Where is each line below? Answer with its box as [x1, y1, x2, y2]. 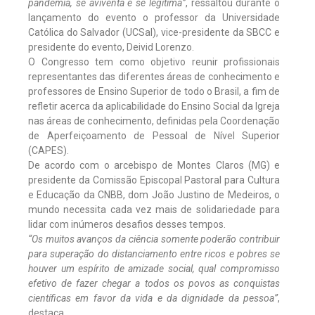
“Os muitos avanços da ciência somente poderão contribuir [28, 233, 280, 245]
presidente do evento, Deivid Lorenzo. [28, 41, 194, 53]
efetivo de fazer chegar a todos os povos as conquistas [28, 277, 280, 289]
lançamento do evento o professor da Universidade [28, 11, 280, 23]
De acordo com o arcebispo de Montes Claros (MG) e [28, 159, 280, 171]
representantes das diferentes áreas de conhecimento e [28, 70, 280, 82]
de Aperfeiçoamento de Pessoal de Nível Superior [28, 129, 280, 141]
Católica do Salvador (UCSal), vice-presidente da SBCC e [28, 26, 280, 38]
